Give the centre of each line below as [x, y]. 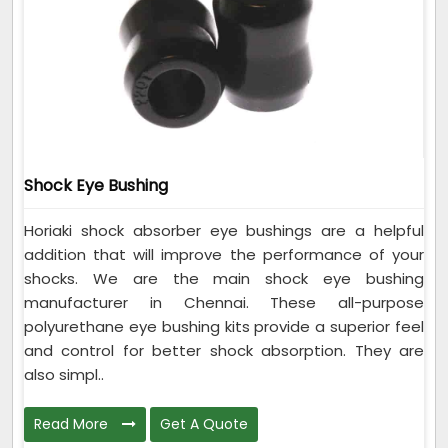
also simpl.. [64, 375]
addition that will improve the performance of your [224, 255]
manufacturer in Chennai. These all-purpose [224, 303]
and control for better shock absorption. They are [224, 351]
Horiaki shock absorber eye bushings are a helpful [224, 231]
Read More [73, 424]
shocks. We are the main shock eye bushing [224, 279]
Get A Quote [204, 424]
